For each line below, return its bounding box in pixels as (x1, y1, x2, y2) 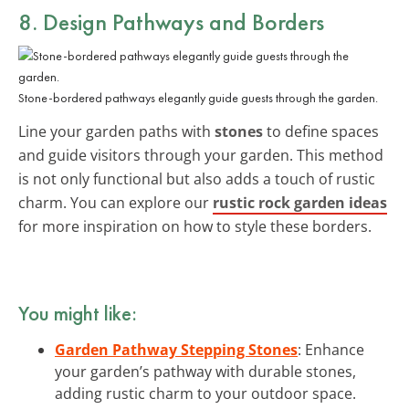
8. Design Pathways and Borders (18, 5, 324, 37)
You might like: (18, 299, 137, 327)
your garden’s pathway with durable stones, (55, 361, 356, 382)
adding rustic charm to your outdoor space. (55, 383, 356, 404)
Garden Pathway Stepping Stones (55, 339, 298, 360)
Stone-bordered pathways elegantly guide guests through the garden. (18, 89, 378, 106)
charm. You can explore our (18, 192, 213, 213)
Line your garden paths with (18, 121, 215, 142)
